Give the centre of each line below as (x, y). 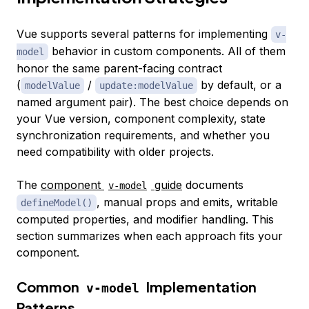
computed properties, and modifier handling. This (145, 219)
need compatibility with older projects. (115, 151)
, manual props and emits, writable (187, 202)
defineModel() (57, 202)
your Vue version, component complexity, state (141, 118)
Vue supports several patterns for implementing (144, 33)
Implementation (200, 286)
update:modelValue (146, 85)
